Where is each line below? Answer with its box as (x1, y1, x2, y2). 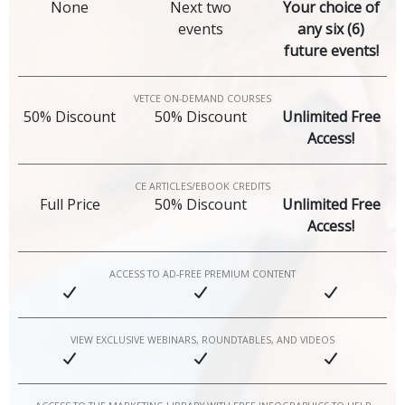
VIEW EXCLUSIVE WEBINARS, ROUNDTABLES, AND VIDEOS (71, 334, 334, 347)
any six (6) (297, 19, 365, 40)
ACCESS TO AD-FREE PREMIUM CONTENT (109, 268, 296, 281)
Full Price (39, 194, 100, 215)
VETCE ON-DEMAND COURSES (134, 92, 271, 106)
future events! (283, 41, 379, 61)
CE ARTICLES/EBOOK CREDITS (135, 180, 270, 193)
